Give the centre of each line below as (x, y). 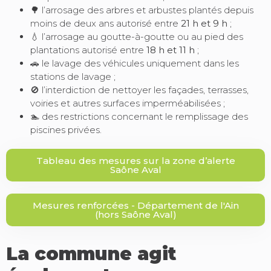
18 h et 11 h (171, 50)
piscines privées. (66, 130)
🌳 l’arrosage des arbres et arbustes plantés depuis (142, 10)
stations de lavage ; (73, 77)
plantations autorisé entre (88, 50)
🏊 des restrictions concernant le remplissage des (139, 117)
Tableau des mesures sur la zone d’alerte (135, 161)
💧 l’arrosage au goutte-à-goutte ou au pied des (137, 37)
